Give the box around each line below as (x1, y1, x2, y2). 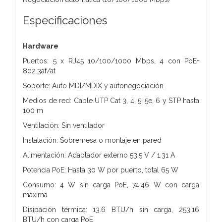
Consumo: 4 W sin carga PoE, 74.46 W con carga (23, 180, 199, 189)
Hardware (23, 42, 58, 50)
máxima (23, 190, 48, 199)
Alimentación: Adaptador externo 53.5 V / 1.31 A (23, 151, 175, 159)
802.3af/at (23, 66, 55, 75)
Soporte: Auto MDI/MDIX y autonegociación (23, 81, 164, 90)
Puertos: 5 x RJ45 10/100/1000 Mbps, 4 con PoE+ (23, 56, 199, 65)
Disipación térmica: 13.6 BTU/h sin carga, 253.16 (23, 205, 199, 214)
